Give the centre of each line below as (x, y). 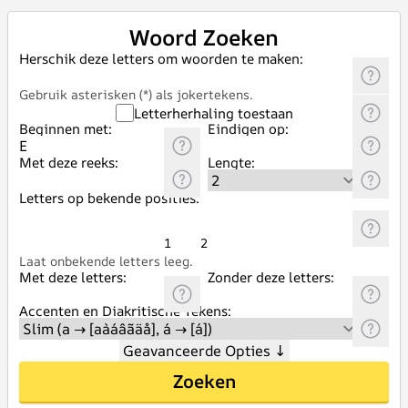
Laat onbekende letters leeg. (106, 261)
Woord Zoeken (204, 37)
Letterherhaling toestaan (213, 113)
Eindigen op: (248, 129)
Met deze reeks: (69, 163)
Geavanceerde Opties (198, 351)
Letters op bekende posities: (109, 198)
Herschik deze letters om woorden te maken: (161, 59)
